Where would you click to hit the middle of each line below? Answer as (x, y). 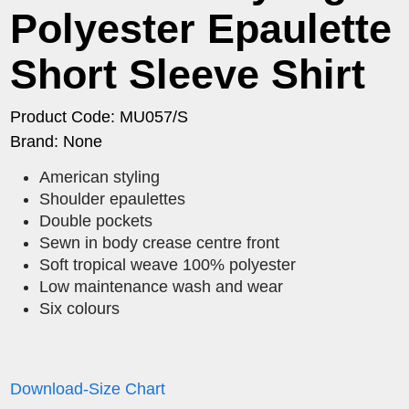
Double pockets (96, 220)
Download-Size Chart (88, 388)
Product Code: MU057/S (100, 116)
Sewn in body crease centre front (160, 242)
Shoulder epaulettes (115, 199)
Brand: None (57, 141)
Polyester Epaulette (201, 28)
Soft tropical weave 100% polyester (168, 264)
